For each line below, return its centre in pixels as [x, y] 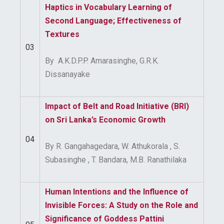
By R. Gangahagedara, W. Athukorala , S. [112, 146]
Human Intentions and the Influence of [117, 192]
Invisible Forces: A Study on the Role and [121, 205]
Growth [152, 120]
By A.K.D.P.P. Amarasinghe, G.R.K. [102, 61]
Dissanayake [67, 74]
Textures [62, 34]
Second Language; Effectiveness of [113, 21]
